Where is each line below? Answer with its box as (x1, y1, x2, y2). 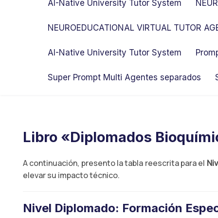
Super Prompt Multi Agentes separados (48, 73, 201, 82)
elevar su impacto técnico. (23, 170, 120, 181)
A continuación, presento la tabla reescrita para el (23, 158, 207, 168)
